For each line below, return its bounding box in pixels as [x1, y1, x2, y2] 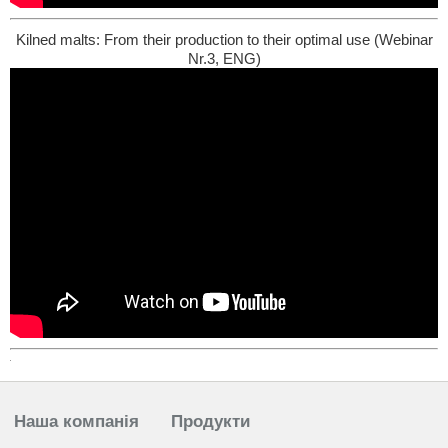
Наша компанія [14, 412, 139, 432]
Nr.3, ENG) [187, 50, 261, 68]
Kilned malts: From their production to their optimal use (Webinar [15, 31, 433, 49]
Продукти [171, 412, 250, 432]
